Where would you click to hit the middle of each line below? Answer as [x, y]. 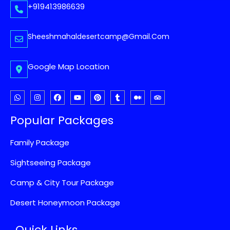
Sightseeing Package [51, 163]
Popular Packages [62, 121]
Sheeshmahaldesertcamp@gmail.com [99, 37]
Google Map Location [69, 66]
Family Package [40, 143]
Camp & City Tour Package [62, 183]
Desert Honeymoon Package [65, 203]
